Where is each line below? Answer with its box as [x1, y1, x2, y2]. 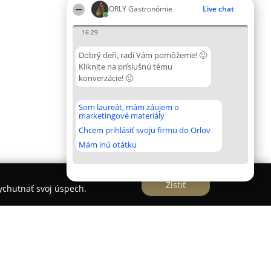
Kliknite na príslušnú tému [79, 61, 172, 72]
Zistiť [166, 178, 186, 191]
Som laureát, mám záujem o [79, 102, 179, 113]
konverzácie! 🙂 [79, 73, 133, 83]
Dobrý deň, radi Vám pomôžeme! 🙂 [79, 50, 207, 60]
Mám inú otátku [79, 139, 137, 150]
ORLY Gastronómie [109, 4, 172, 14]
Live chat [203, 4, 234, 14]
